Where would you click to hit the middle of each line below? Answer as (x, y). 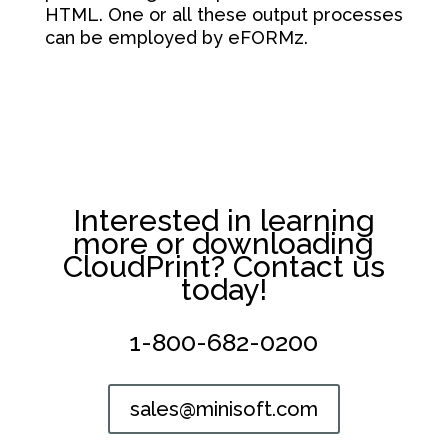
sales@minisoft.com (223, 408)
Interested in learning (223, 220)
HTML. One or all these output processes (223, 14)
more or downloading (224, 243)
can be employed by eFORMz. (181, 37)
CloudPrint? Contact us (223, 266)
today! (223, 289)
